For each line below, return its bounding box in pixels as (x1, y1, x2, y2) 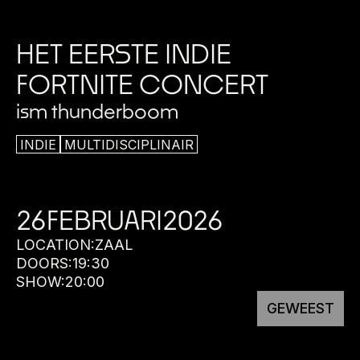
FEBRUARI (47, 204, 162, 236)
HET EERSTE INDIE (16, 37, 231, 69)
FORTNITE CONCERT (16, 67, 268, 100)
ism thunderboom (16, 98, 178, 122)
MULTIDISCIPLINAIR (64, 136, 194, 153)
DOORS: (16, 255, 72, 272)
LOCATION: (16, 236, 95, 254)
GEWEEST (267, 300, 334, 317)
